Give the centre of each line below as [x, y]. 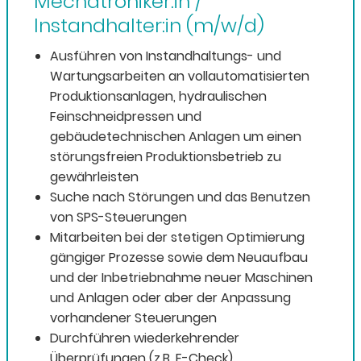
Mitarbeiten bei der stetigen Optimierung [177, 238]
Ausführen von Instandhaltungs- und [166, 56]
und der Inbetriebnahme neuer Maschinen [181, 278]
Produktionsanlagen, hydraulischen [158, 97]
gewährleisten [94, 177]
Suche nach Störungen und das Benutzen [180, 197]
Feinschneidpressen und [126, 117]
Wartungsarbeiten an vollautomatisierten [180, 77]
